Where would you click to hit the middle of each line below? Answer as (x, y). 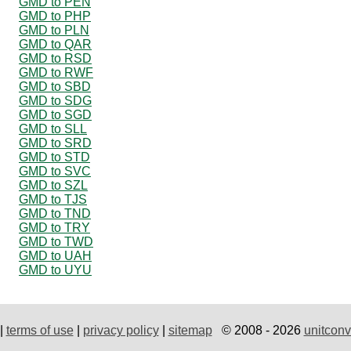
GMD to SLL (53, 128)
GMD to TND (55, 213)
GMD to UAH (55, 255)
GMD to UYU (55, 270)
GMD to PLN (54, 30)
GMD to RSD (55, 58)
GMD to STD (54, 157)
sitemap (190, 330)
